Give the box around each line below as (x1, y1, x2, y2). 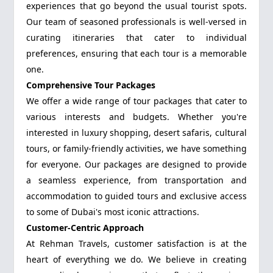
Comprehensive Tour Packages (26, 79, 156, 91)
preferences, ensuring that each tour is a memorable (26, 48, 247, 60)
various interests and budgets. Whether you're (26, 111, 247, 123)
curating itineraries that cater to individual (26, 32, 247, 44)
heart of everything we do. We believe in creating (26, 253, 247, 266)
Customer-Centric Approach (26, 222, 144, 234)
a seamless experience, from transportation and (26, 174, 247, 186)
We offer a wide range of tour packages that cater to (26, 95, 247, 107)
